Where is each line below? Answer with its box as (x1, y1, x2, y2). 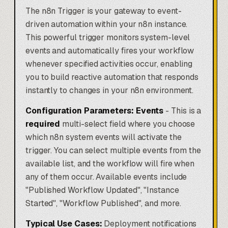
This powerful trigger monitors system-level (25, 32, 190, 43)
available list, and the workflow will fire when (25, 158, 195, 169)
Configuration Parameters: (25, 105, 134, 117)
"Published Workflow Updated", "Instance (25, 185, 179, 196)
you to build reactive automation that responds (25, 72, 199, 83)
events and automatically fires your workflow (25, 45, 194, 56)
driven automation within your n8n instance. (25, 19, 188, 30)
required (25, 119, 61, 130)
